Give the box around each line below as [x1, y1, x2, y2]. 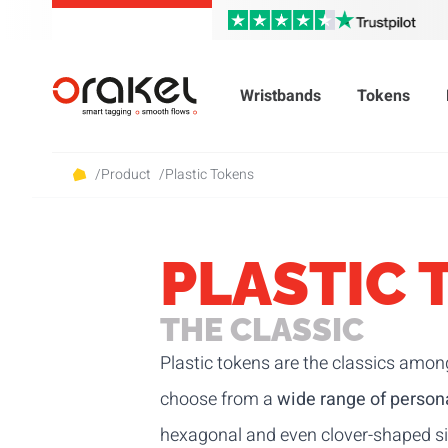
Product [101, 164, 151, 185]
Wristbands [240, 84, 321, 108]
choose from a [160, 386, 273, 413]
